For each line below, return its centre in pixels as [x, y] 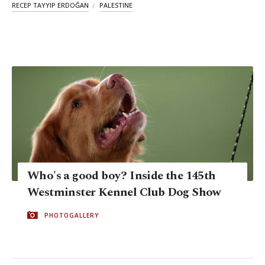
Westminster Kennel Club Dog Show [124, 192]
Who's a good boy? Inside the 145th [122, 175]
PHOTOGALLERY [72, 215]
